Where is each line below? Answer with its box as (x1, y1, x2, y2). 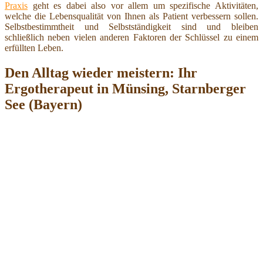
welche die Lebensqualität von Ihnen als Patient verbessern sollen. (5, 11, 258, 21)
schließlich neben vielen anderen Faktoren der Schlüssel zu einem (5, 32, 258, 42)
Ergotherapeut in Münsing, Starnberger (5, 80, 246, 96)
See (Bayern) (5, 96, 82, 112)
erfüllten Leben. (5, 42, 63, 53)
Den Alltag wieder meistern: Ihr (5, 65, 197, 80)
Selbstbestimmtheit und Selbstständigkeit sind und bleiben (5, 21, 258, 32)
